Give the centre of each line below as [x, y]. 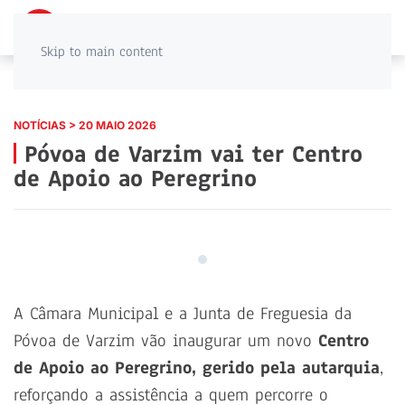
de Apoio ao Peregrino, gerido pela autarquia [197, 368]
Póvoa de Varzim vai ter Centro [189, 155]
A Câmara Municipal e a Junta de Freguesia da [183, 314]
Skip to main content [102, 52]
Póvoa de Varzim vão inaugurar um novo [166, 341]
